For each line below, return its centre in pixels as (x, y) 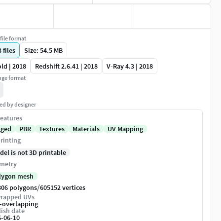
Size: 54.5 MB (43, 51)
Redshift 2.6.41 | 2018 (66, 66)
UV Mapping (125, 129)
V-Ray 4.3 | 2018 (130, 66)
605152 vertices (63, 188)
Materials (86, 129)
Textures (52, 129)
